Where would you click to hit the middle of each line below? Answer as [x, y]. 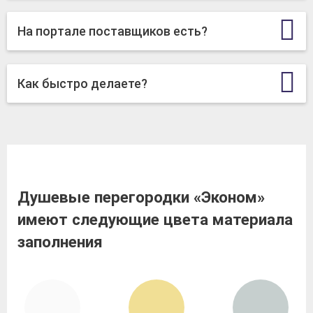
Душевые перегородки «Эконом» [141, 197]
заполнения [60, 241]
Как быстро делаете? [82, 83]
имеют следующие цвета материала [155, 219]
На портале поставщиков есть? [112, 31]
